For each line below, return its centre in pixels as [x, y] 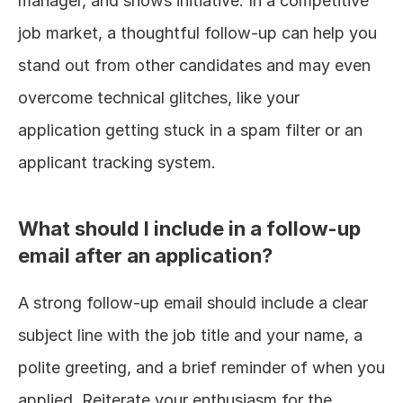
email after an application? [145, 255]
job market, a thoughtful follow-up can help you [197, 33]
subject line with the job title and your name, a [190, 335]
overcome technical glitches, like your [159, 98]
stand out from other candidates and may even [194, 65]
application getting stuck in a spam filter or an [190, 130]
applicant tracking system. [117, 162]
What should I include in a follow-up [189, 228]
